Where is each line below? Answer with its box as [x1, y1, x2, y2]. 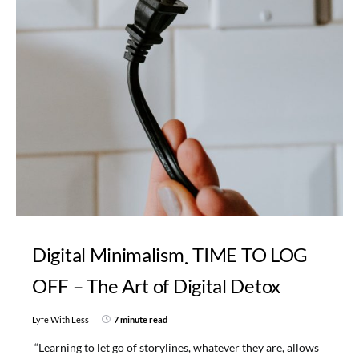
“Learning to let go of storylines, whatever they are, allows [32, 340, 319, 354]
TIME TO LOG [192, 242, 309, 266]
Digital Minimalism [32, 242, 184, 266]
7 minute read [114, 313, 167, 325]
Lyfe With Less [32, 313, 89, 325]
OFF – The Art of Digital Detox [32, 273, 280, 297]
